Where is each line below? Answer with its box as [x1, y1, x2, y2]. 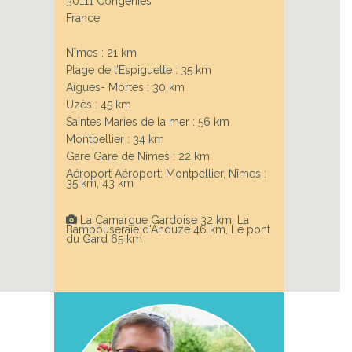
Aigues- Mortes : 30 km [65, 81, 185, 94]
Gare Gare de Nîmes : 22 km [65, 150, 210, 163]
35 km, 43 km [65, 177, 134, 190]
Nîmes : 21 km [65, 46, 137, 60]
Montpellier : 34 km [65, 133, 164, 146]
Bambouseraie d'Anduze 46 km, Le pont [65, 223, 270, 236]
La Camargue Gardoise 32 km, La [76, 214, 249, 227]
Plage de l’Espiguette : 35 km [65, 64, 211, 77]
